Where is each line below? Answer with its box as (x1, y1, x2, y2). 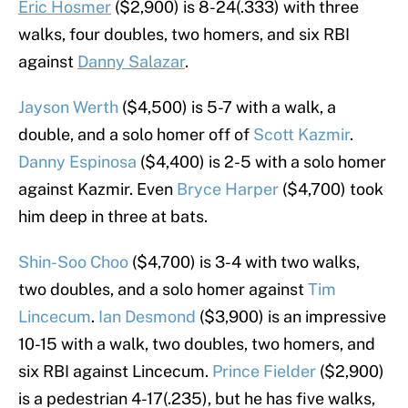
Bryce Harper (177, 179, 279, 199)
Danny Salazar (77, 52, 185, 72)
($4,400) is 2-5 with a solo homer (137, 152, 386, 172)
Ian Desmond (98, 307, 196, 327)
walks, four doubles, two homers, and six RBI (18, 25, 350, 45)
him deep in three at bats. (18, 207, 208, 227)
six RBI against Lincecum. (18, 362, 212, 382)
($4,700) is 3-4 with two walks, (128, 252, 360, 272)
